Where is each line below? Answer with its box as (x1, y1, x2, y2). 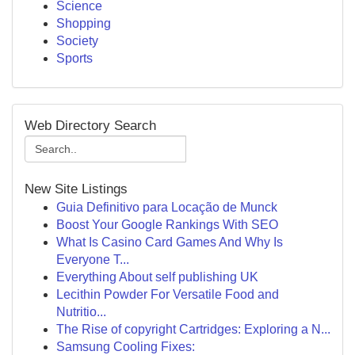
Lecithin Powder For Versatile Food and (56, 288, 279, 301)
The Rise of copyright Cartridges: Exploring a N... (56, 323, 330, 336)
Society (56, 34, 98, 48)
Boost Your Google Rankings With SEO (56, 218, 278, 231)
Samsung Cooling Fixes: (56, 340, 195, 353)
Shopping (56, 17, 111, 30)
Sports (56, 52, 93, 65)
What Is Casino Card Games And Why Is (56, 235, 283, 249)
